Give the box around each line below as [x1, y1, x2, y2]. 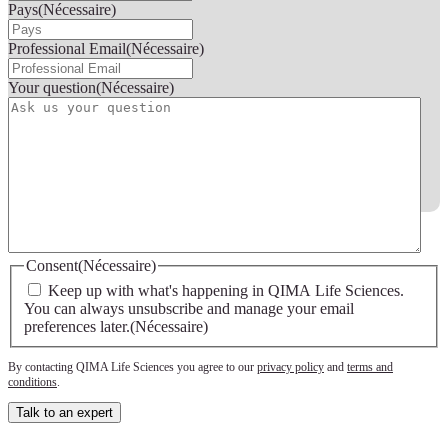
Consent [26, 256, 78, 274]
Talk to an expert [16, 405, 113, 421]
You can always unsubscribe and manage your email [24, 300, 354, 318]
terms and [347, 360, 393, 375]
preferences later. [24, 318, 130, 336]
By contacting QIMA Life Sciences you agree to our [8, 360, 257, 375]
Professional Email [8, 39, 126, 57]
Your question [8, 78, 96, 96]
